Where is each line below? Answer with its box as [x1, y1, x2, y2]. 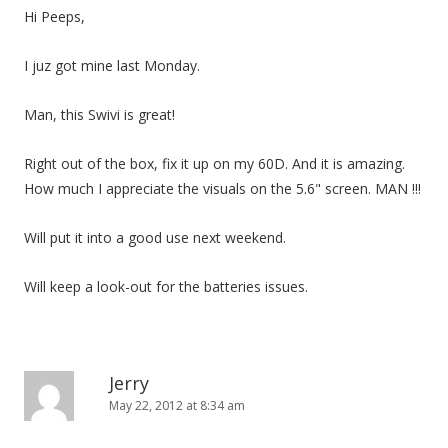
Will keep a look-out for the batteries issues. [24, 277, 308, 296]
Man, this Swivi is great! [24, 105, 175, 124]
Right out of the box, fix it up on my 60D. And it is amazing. [24, 154, 405, 173]
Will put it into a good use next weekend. [24, 228, 286, 247]
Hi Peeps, [24, 7, 85, 26]
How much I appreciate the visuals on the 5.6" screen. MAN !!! [24, 179, 421, 198]
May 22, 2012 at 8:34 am [109, 397, 245, 414]
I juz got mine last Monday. [24, 56, 200, 75]
